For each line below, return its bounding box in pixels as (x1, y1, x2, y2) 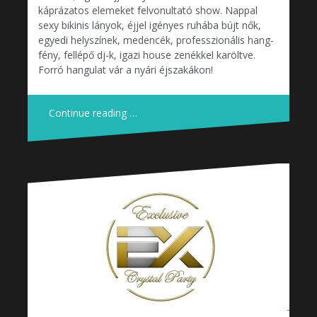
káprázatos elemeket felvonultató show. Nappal (38, 3, 258, 17)
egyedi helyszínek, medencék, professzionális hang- (38, 33, 274, 47)
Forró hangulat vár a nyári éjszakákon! (38, 62, 213, 76)
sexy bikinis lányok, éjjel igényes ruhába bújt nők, (38, 18, 261, 32)
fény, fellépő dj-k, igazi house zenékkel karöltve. (38, 47, 255, 62)
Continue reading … (49, 105, 137, 120)
